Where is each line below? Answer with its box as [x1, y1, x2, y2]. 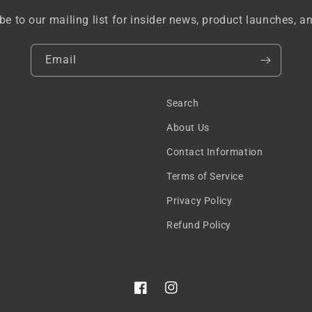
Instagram [164, 289, 214, 301]
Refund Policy [166, 219, 231, 231]
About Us [166, 122, 210, 133]
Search [166, 97, 199, 109]
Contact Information [166, 146, 263, 157]
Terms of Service [166, 171, 244, 182]
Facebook [134, 289, 180, 301]
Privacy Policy [166, 195, 233, 206]
